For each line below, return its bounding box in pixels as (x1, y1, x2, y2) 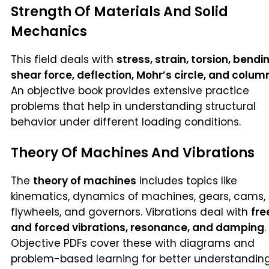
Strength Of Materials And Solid (11, 2, 228, 22)
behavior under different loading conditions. (11, 115, 241, 130)
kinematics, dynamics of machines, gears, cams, (11, 189, 265, 204)
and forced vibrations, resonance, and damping (11, 220, 264, 235)
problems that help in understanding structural (11, 99, 256, 114)
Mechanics (11, 22, 87, 41)
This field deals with (11, 52, 116, 67)
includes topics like (136, 174, 237, 189)
